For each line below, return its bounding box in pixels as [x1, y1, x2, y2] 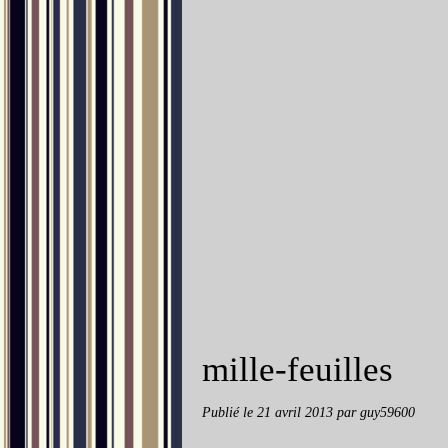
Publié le [202, 404, 257, 420]
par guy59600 [337, 404, 415, 420]
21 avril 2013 [257, 404, 337, 420]
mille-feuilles [202, 350, 393, 389]
